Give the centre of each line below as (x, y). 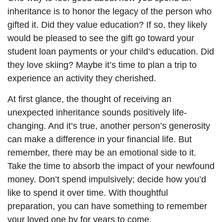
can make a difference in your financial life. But (100, 139)
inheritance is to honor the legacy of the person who (110, 11)
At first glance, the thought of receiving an (89, 99)
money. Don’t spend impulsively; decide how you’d (107, 179)
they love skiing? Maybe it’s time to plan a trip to (102, 65)
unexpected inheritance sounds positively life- (97, 112)
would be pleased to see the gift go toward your (101, 38)
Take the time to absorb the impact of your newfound (111, 166)
